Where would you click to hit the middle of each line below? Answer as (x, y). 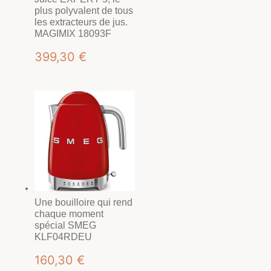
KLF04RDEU (63, 237)
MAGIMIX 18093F (73, 33)
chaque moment (69, 214)
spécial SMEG (65, 226)
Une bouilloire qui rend (83, 203)
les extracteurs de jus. (81, 22)
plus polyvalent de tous (83, 10)
